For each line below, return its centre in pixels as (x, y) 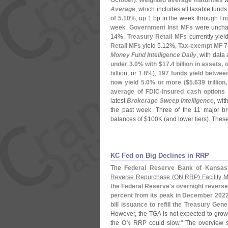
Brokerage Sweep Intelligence (170, 101)
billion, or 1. (127, 73)
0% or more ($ (168, 82)
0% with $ (148, 64)
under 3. (122, 64)
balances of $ (129, 119)
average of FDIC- (136, 92)
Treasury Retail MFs (157, 37)
